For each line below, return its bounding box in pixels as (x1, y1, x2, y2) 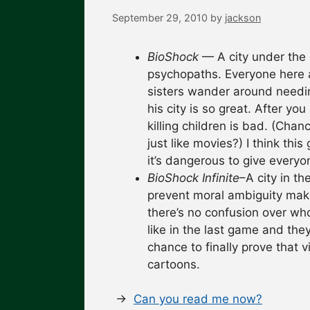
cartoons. (147, 257, 200, 271)
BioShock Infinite (147, 170, 239, 185)
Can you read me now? (134, 292, 262, 307)
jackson (225, 11, 261, 24)
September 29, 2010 (112, 11, 208, 24)
